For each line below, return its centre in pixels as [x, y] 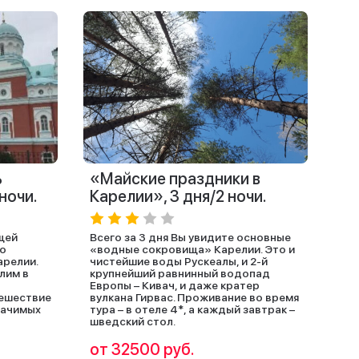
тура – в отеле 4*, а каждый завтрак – [192, 309]
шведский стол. [133, 321]
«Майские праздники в [175, 179]
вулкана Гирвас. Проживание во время [194, 297]
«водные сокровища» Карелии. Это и [192, 249]
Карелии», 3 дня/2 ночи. [178, 196]
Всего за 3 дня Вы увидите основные [190, 237]
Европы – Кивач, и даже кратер [175, 285]
